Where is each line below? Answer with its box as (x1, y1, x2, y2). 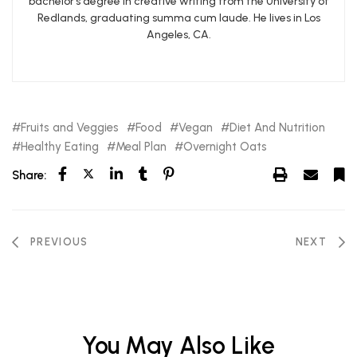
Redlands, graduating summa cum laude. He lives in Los (37, 10, 320, 25)
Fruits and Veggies (21, 120, 119, 135)
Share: (12, 167, 46, 182)
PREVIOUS (30, 235, 88, 248)
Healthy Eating (21, 139, 99, 154)
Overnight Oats (183, 139, 267, 154)
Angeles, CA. (146, 27, 211, 41)
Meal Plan (116, 139, 167, 154)
